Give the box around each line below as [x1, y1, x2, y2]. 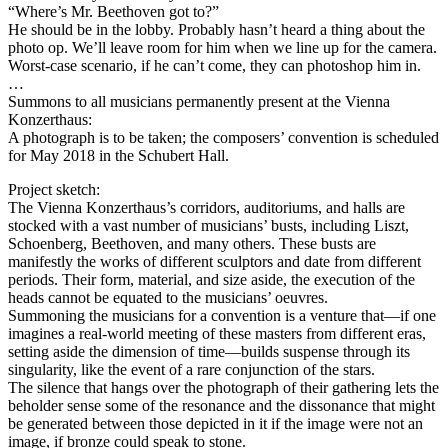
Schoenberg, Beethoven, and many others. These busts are [8, 234, 376, 252]
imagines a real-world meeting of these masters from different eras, [8, 324, 426, 342]
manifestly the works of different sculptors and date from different [8, 252, 421, 270]
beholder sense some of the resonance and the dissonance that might [8, 396, 435, 414]
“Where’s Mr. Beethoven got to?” [8, 2, 219, 20]
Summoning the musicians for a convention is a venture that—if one [8, 306, 436, 324]
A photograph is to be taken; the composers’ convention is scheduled [8, 128, 439, 146]
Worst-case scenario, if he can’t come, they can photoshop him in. [8, 56, 421, 74]
